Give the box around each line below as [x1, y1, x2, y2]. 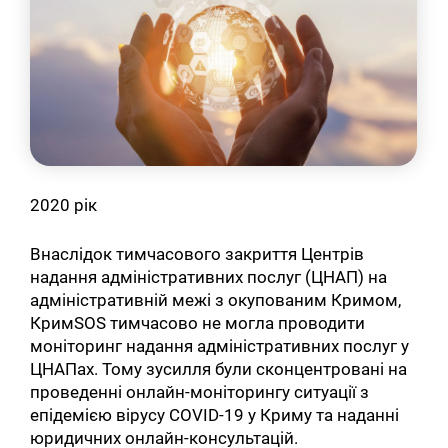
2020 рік [30, 195, 102, 216]
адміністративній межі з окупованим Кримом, [30, 289, 402, 310]
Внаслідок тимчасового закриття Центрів [30, 243, 365, 264]
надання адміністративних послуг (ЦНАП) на [30, 266, 388, 287]
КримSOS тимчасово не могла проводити [30, 312, 366, 333]
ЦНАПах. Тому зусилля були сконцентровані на [30, 358, 408, 379]
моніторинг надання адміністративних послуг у [30, 335, 410, 356]
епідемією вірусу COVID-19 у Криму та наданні [30, 404, 400, 425]
